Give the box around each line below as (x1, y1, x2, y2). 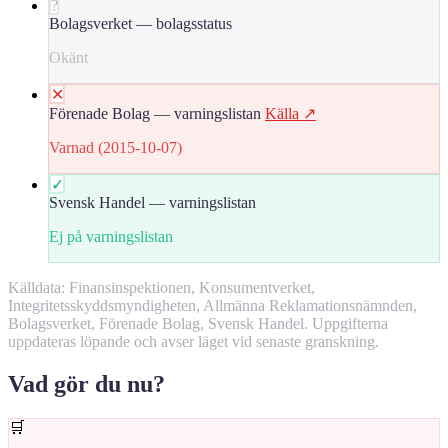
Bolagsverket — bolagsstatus (49, 14, 232, 32)
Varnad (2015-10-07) (49, 138, 182, 156)
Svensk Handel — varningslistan (49, 193, 256, 211)
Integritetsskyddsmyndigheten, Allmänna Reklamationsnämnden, (8, 296, 417, 314)
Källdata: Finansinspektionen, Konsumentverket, (8, 278, 315, 296)
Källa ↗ (265, 104, 316, 122)
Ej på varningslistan (49, 227, 173, 245)
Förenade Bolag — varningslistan (49, 104, 261, 122)
